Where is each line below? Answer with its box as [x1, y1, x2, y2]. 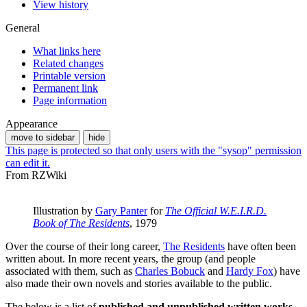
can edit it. [5, 156, 50, 169]
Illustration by [33, 204, 95, 217]
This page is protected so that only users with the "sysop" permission [5, 144, 302, 156]
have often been [225, 240, 296, 252]
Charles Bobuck [135, 265, 205, 277]
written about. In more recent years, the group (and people [5, 252, 256, 265]
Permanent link [33, 82, 98, 94]
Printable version [33, 69, 106, 82]
